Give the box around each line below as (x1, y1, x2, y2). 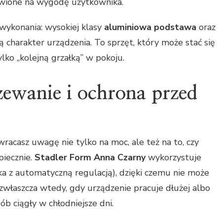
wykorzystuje (146, 151, 201, 164)
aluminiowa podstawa (104, 21, 196, 33)
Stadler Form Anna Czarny (35, 151, 146, 164)
